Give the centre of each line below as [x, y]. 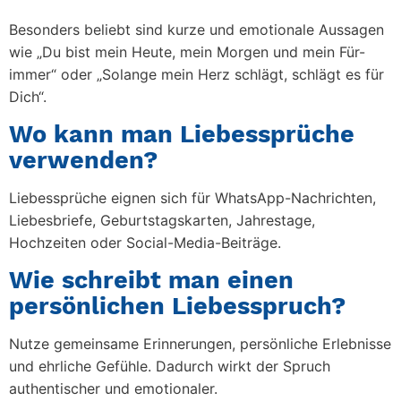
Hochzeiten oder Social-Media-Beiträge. [145, 243]
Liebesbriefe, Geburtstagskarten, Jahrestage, [162, 220]
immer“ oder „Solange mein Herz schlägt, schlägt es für [196, 74]
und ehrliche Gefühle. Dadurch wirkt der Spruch [170, 366]
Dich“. [28, 97]
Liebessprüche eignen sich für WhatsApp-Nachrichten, [192, 198]
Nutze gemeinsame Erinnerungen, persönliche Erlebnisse [200, 344]
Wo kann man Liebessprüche [182, 134]
